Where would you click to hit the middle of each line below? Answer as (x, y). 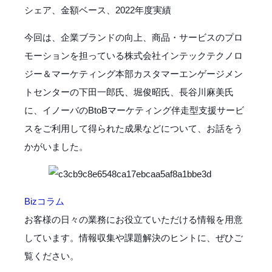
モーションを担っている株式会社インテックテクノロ (134, 55)
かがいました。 (56, 146)
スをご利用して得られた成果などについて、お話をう (134, 128)
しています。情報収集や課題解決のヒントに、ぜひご (134, 237)
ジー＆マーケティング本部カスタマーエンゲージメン (134, 73)
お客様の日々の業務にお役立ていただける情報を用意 (134, 219)
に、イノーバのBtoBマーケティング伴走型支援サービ (134, 110)
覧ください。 (52, 256)
